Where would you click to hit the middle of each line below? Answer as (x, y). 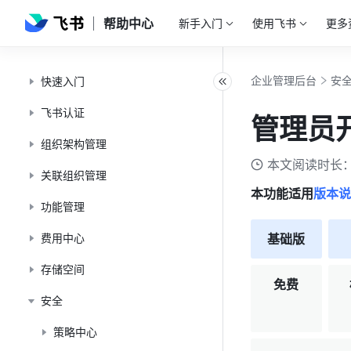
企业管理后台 (284, 80)
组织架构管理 (74, 144)
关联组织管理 (74, 175)
